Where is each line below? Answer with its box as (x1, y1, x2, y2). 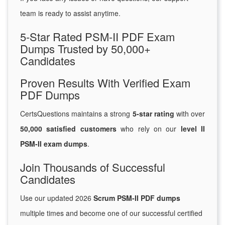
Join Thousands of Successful (20, 159, 165, 175)
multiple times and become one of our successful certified (20, 208, 202, 218)
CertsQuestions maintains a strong (20, 108, 133, 119)
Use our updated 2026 (20, 193, 93, 203)
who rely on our (116, 124, 181, 134)
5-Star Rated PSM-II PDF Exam (20, 29, 175, 45)
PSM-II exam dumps (20, 139, 87, 149)
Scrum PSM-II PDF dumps (93, 193, 180, 203)
